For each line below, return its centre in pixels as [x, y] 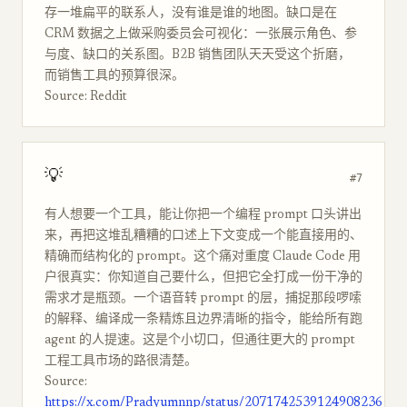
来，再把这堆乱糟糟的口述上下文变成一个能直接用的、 [203, 236]
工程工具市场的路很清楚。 [121, 362]
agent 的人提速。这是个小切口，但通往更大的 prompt [200, 341]
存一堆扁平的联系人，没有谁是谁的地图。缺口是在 [191, 14]
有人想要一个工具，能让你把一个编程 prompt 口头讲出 [203, 215]
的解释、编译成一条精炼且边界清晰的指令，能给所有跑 [203, 320]
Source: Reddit [86, 97]
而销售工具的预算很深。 [114, 76]
